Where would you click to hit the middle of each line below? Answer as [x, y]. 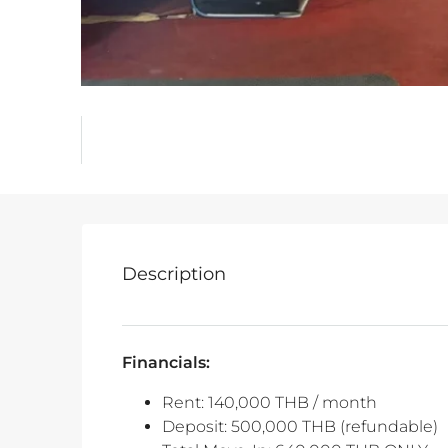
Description [174, 274]
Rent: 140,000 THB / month [269, 403]
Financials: [166, 363]
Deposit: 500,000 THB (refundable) [300, 427]
